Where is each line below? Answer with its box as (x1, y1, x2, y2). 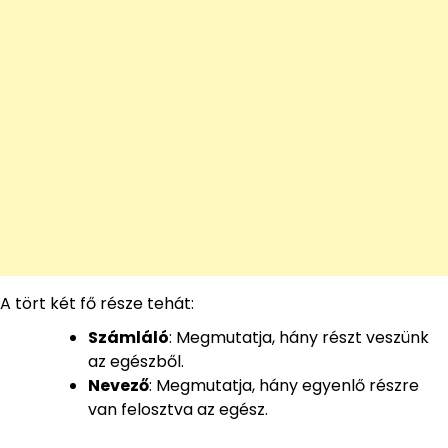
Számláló (88, 325, 169, 349)
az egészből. (88, 349, 184, 373)
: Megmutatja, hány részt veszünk (169, 325, 429, 349)
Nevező (88, 373, 149, 397)
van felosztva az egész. (88, 397, 268, 421)
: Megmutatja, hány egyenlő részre (149, 373, 419, 397)
